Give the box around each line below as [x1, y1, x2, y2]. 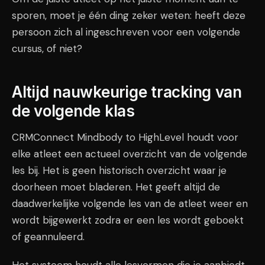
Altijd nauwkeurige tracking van [12, 83, 242, 101]
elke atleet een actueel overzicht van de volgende [12, 147, 247, 160]
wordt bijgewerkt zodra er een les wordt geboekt [12, 214, 244, 227]
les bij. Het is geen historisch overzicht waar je [12, 164, 227, 177]
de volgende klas [12, 102, 135, 120]
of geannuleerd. [12, 230, 85, 243]
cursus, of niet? [12, 42, 82, 55]
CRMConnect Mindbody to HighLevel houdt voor [12, 131, 238, 144]
